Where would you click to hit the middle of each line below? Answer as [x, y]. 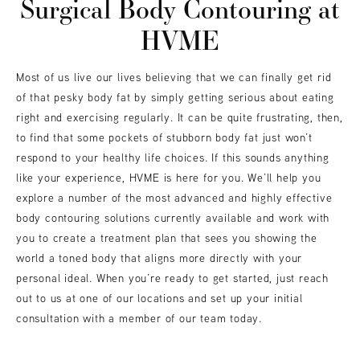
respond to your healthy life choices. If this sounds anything [173, 158]
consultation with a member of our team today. [139, 319]
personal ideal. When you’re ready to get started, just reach [172, 278]
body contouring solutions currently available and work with [173, 218]
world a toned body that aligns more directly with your [160, 258]
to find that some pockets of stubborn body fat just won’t [164, 138]
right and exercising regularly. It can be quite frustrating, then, [180, 118]
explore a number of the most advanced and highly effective [174, 198]
